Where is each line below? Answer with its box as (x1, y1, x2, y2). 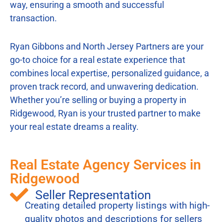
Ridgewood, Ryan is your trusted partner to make (10, 108, 201, 118)
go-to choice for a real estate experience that (10, 54, 185, 65)
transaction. (10, 12, 57, 23)
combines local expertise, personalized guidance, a (10, 67, 209, 78)
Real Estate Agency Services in (10, 156, 201, 173)
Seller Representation (35, 187, 152, 202)
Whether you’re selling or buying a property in (10, 94, 186, 105)
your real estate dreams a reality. (10, 121, 139, 132)
